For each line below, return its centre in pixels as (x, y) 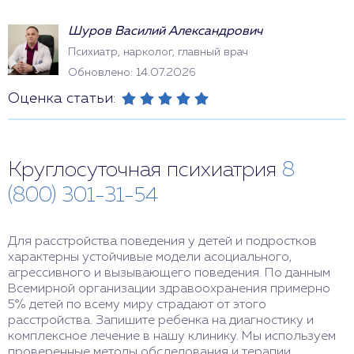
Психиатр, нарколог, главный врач (158, 52)
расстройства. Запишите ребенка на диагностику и (161, 321)
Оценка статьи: (62, 99)
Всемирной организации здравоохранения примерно (169, 289)
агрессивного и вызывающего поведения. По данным (169, 273)
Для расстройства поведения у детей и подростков (162, 242)
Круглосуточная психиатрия (145, 171)
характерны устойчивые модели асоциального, (150, 258)
